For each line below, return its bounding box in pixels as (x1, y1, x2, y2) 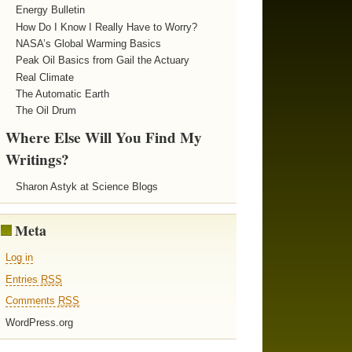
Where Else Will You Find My (5, 126, 203, 149)
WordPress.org (5, 317, 74, 329)
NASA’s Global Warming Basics (15, 37, 161, 49)
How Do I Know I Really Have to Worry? (15, 20, 197, 33)
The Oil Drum (15, 104, 76, 117)
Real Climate (15, 71, 74, 83)
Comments (5, 295, 59, 307)
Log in (5, 251, 34, 263)
